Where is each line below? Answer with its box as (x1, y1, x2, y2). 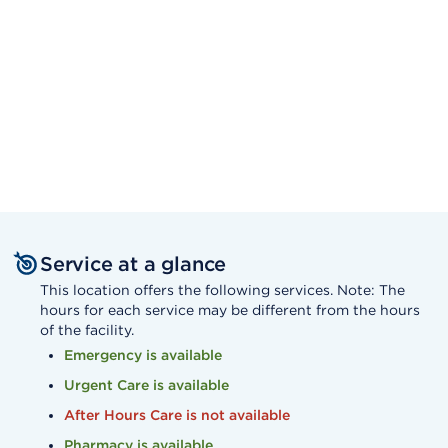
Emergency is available (64, 347, 222, 364)
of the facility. (40, 322, 134, 339)
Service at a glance (40, 252, 227, 277)
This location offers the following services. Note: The (40, 282, 405, 299)
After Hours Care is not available (64, 407, 290, 424)
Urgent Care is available (64, 377, 229, 394)
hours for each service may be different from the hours (40, 302, 420, 319)
